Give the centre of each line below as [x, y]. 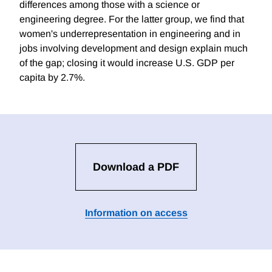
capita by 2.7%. [52, 78]
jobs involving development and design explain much [134, 49]
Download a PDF [136, 167]
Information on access [136, 213]
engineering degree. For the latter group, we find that [132, 19]
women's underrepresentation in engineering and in [130, 34]
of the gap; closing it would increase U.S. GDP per [127, 63]
